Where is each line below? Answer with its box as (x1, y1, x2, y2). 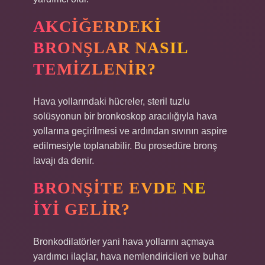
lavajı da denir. (33, 156, 94, 166)
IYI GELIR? (33, 200, 130, 218)
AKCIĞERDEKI (33, 17, 161, 35)
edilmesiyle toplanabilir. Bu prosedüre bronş (33, 141, 217, 151)
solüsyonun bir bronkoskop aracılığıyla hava (33, 111, 217, 121)
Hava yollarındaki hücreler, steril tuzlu (33, 96, 190, 106)
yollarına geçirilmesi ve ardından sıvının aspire (33, 126, 227, 136)
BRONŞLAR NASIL (33, 38, 189, 57)
